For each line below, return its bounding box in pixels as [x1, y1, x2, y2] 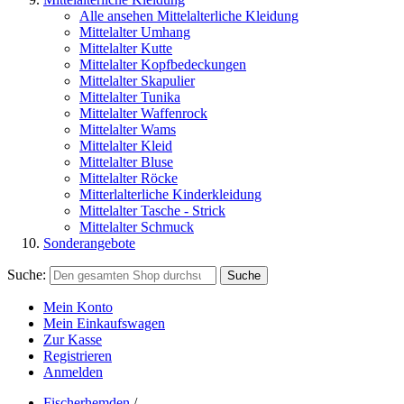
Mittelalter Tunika [79, 89, 180, 105]
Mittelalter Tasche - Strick [79, 203, 225, 218]
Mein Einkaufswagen [43, 316, 165, 331]
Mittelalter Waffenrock [79, 106, 207, 121]
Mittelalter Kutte [79, 41, 172, 56]
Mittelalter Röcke [79, 170, 178, 186]
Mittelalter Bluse [79, 154, 173, 170]
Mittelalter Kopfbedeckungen [79, 57, 246, 72]
